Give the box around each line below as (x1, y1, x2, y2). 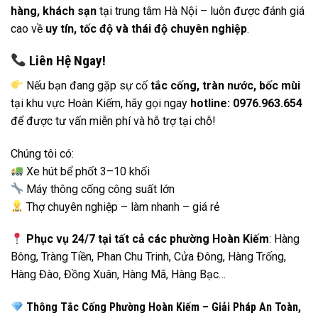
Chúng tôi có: (11, 146, 74, 160)
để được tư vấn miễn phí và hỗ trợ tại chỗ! (11, 114, 216, 128)
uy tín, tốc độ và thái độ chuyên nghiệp (45, 22, 247, 36)
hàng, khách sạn (11, 4, 97, 18)
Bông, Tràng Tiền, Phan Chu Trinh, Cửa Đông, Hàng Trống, (11, 250, 286, 264)
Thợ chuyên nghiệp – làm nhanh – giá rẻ (23, 199, 220, 214)
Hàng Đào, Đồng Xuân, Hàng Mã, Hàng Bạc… (11, 268, 226, 282)
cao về (11, 22, 45, 36)
